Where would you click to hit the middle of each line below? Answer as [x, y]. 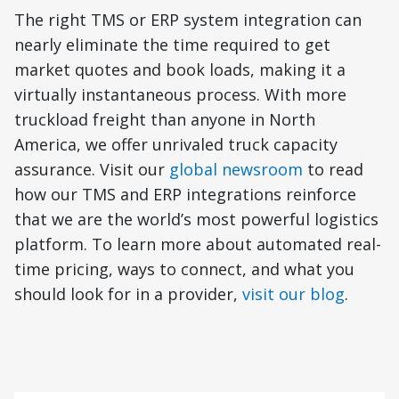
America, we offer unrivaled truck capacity [176, 144]
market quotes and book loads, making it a [180, 69]
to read [333, 169]
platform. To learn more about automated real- [198, 244]
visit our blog [293, 294]
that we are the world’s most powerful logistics [196, 219]
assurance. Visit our [92, 169]
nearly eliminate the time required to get [172, 45]
